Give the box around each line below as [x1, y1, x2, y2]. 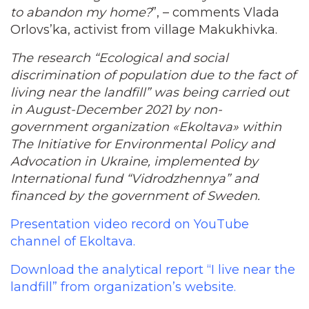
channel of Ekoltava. [10, 234, 135, 249]
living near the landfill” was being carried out [10, 85, 289, 100]
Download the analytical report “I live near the [10, 262, 295, 277]
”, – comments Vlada [152, 5, 279, 20]
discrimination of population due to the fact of [10, 68, 296, 83]
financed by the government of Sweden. [10, 188, 260, 203]
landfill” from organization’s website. [10, 279, 239, 295]
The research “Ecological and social [10, 50, 228, 66]
